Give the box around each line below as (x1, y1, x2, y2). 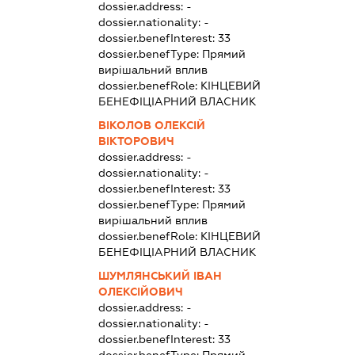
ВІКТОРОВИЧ (98, 135, 175, 148)
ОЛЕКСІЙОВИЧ (98, 285, 184, 299)
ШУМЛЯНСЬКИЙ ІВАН (98, 269, 223, 283)
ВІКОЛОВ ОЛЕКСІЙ (98, 119, 206, 132)
